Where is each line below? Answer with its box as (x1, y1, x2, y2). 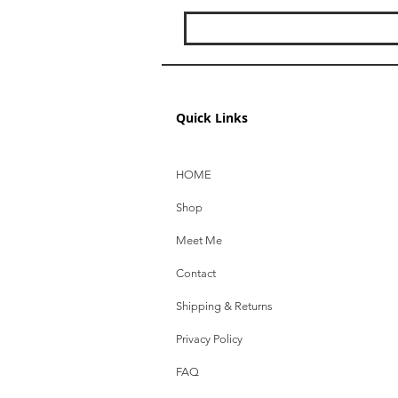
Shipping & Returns (176, 298, 273, 313)
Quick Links (176, 108, 248, 126)
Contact (176, 266, 216, 280)
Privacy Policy (176, 331, 243, 346)
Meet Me (176, 233, 222, 247)
